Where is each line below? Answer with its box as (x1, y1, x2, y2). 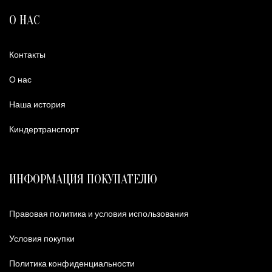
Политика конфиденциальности (9, 258, 135, 269)
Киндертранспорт (9, 124, 79, 135)
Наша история (9, 99, 66, 110)
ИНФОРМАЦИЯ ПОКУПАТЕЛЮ (9, 172, 157, 187)
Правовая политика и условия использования (9, 208, 189, 219)
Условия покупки (9, 233, 75, 244)
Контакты (9, 49, 46, 60)
